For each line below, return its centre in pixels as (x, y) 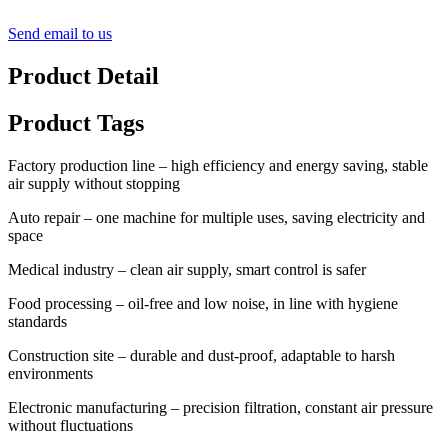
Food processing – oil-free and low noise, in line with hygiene (203, 303)
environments (50, 373)
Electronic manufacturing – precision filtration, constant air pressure (220, 407)
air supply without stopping (94, 183)
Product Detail (83, 76)
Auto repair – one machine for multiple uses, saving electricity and (216, 217)
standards (37, 321)
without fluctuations (70, 425)
